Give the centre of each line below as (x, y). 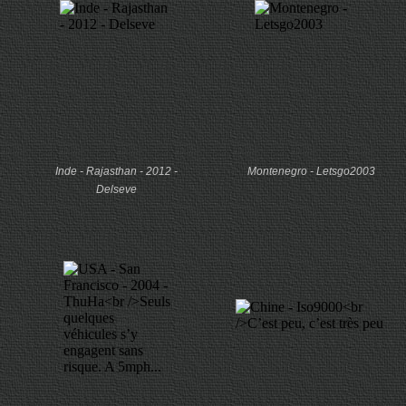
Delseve (116, 189)
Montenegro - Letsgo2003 (311, 171)
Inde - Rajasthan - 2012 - (116, 171)
